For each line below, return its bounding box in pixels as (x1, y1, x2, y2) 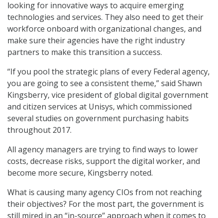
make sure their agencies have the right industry (7, 35, 185, 46)
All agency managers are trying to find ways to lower (7, 144, 198, 155)
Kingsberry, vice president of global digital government (7, 90, 208, 101)
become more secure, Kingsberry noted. (7, 167, 153, 179)
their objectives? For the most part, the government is (7, 199, 204, 210)
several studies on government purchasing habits (7, 113, 189, 124)
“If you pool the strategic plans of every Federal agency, (7, 66, 210, 77)
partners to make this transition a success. (7, 47, 162, 58)
